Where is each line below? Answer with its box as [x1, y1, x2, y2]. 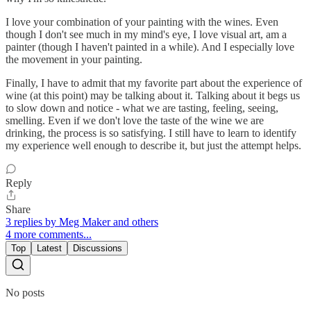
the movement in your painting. [6, 53, 142, 66]
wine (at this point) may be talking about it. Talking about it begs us [6, 90, 300, 102]
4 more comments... [6, 228, 92, 241]
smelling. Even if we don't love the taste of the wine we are [6, 115, 264, 127]
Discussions [73, 243, 122, 254]
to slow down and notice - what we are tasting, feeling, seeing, [6, 102, 278, 115]
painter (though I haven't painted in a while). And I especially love [6, 41, 294, 53]
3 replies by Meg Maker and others [6, 216, 158, 228]
